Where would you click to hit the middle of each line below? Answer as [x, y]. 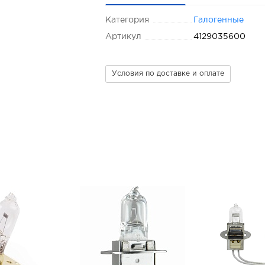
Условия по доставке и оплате [168, 74]
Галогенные [218, 20]
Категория [127, 20]
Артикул [124, 37]
